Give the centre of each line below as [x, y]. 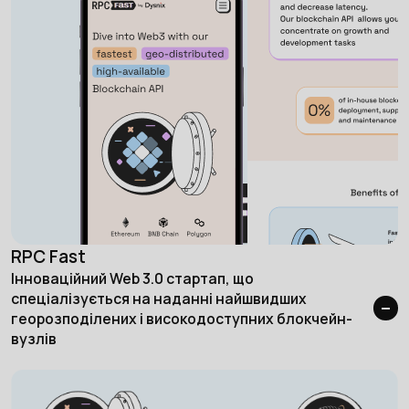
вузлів [33, 338]
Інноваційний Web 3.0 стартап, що [132, 278]
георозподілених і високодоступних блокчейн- [181, 318]
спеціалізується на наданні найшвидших [158, 298]
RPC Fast [48, 256]
